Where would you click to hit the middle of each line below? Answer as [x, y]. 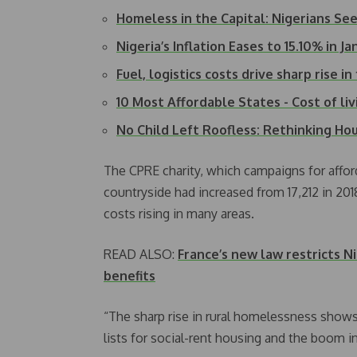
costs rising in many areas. [179, 214]
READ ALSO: [141, 254]
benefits [129, 276]
